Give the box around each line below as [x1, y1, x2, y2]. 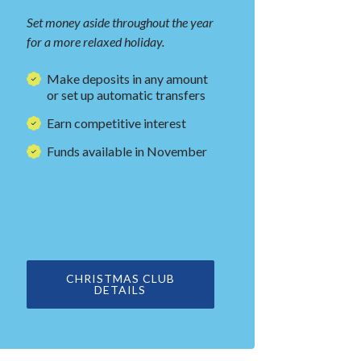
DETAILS [94, 283, 147, 297]
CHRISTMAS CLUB [65, 272, 175, 286]
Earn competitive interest [46, 115, 186, 131]
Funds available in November [46, 143, 207, 160]
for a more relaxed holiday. [26, 34, 164, 50]
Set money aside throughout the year [26, 15, 214, 31]
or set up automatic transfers [46, 87, 208, 103]
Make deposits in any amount [46, 71, 208, 87]
